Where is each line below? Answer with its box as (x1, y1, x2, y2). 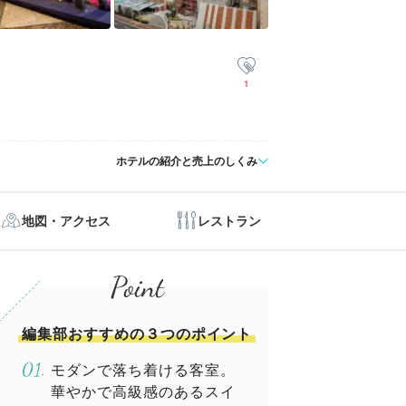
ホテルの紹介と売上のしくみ (116, 154, 257, 168)
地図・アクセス (21, 213, 111, 228)
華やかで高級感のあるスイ (51, 383, 236, 401)
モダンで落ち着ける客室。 (51, 362, 236, 379)
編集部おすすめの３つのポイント (22, 325, 253, 343)
